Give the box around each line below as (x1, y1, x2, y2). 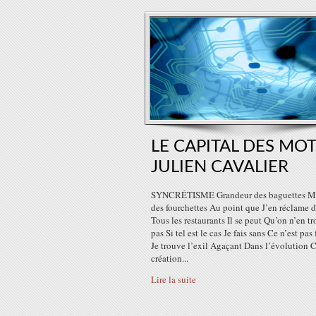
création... (151, 252, 188, 265)
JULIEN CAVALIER (151, 159, 288, 176)
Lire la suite (151, 273, 196, 286)
